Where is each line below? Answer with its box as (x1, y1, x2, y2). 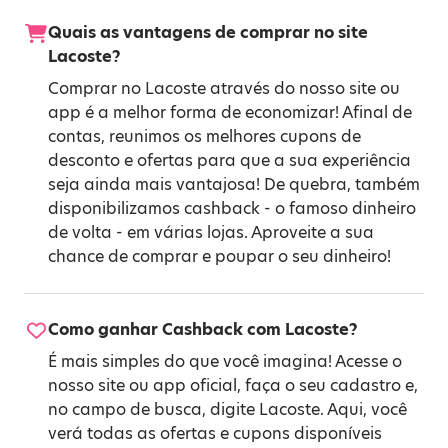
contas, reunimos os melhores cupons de (48, 125, 361, 148)
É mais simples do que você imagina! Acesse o (48, 350, 402, 373)
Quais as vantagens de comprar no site (48, 21, 368, 44)
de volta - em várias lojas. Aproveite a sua (48, 221, 374, 244)
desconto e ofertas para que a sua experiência (48, 149, 411, 172)
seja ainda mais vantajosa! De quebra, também (48, 173, 420, 196)
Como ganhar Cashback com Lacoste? (48, 318, 358, 341)
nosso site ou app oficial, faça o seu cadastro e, (48, 374, 418, 397)
